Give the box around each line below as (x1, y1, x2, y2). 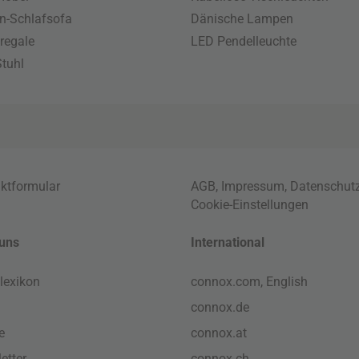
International (191, 234, 265, 250)
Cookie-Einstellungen (191, 196, 309, 212)
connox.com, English (191, 273, 309, 289)
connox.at (191, 325, 248, 341)
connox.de (191, 299, 250, 315)
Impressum (221, 178, 285, 194)
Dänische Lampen (191, 10, 294, 26)
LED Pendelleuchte (191, 33, 297, 49)
